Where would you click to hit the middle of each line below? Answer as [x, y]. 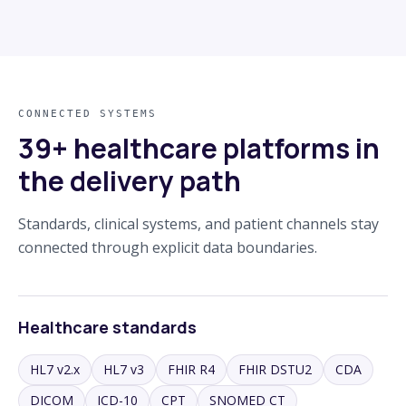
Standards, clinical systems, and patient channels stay [198, 223]
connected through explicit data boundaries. [168, 247]
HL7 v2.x [55, 369]
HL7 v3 [124, 369]
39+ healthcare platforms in [199, 148]
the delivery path [130, 180]
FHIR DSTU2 [275, 369]
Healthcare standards [107, 327]
